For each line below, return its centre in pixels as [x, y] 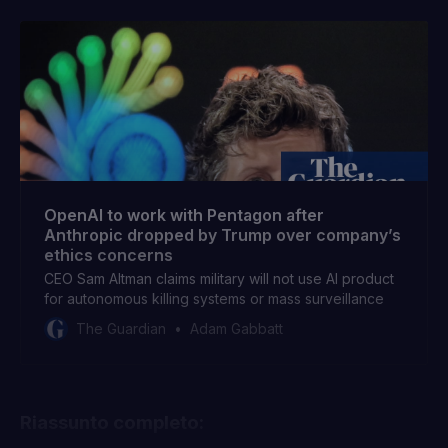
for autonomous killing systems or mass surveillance [214, 299]
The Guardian [121, 329]
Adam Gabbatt [236, 329]
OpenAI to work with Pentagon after [184, 215]
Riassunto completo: [112, 423]
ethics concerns [108, 255]
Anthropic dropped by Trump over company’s [222, 235]
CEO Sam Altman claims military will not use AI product [219, 279]
